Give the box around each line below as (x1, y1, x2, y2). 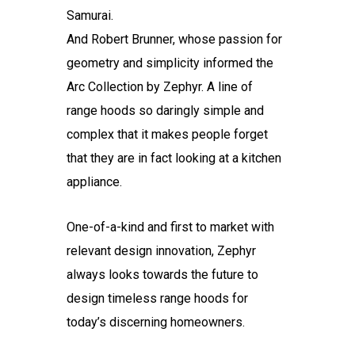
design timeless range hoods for (67, 291, 249, 306)
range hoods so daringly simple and (67, 103, 265, 118)
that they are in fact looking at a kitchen (67, 151, 282, 166)
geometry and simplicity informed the (67, 55, 274, 71)
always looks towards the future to (67, 267, 259, 282)
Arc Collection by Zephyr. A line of (67, 79, 254, 94)
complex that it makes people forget (67, 127, 269, 142)
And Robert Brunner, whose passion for (67, 32, 283, 47)
